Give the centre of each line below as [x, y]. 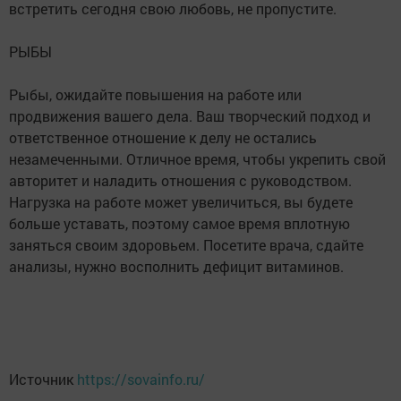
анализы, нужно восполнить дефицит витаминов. [176, 267]
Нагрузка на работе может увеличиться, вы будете [181, 202]
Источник [43, 380]
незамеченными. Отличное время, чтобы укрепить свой [197, 159]
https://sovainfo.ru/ [141, 380]
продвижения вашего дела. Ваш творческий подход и [190, 116]
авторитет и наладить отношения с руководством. [180, 181]
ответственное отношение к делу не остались [163, 138]
